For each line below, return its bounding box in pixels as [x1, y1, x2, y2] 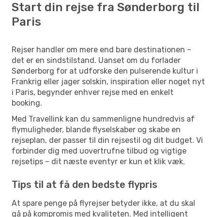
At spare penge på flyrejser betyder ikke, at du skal [12, 198, 195, 208]
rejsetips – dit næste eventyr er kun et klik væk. [12, 156, 185, 166]
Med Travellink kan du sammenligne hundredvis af [12, 114, 195, 124]
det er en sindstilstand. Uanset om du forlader [12, 55, 181, 65]
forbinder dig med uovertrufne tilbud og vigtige [12, 146, 186, 155]
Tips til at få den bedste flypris [12, 178, 157, 190]
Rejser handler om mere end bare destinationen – [12, 45, 191, 54]
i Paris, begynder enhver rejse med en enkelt [12, 87, 173, 97]
